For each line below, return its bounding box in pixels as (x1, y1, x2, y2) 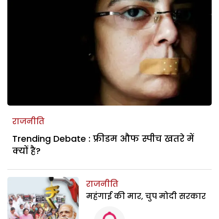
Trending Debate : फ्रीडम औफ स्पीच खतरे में (12, 132, 194, 145)
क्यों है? (12, 144, 41, 157)
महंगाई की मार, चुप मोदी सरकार (86, 190, 206, 202)
